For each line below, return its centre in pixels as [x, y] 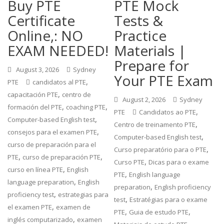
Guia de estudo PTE [159, 212]
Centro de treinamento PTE [155, 124]
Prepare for [152, 65]
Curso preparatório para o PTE [160, 149]
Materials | [150, 50]
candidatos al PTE [59, 82]
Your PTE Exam [164, 80]
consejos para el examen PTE [52, 132]
